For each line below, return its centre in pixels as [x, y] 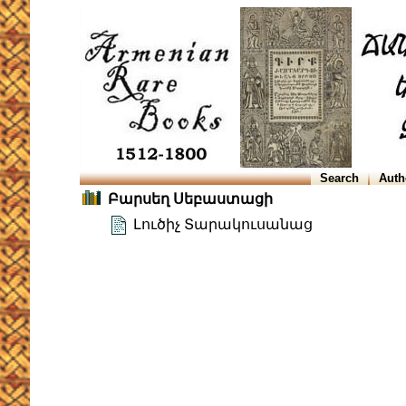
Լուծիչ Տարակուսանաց [223, 225]
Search [339, 178]
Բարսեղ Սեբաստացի [190, 199]
